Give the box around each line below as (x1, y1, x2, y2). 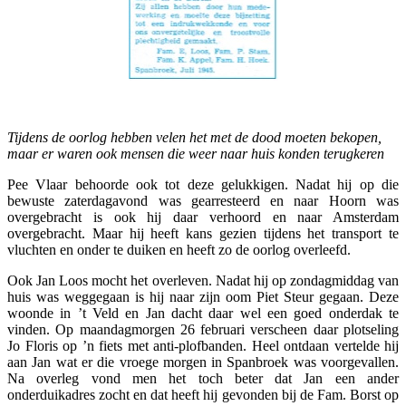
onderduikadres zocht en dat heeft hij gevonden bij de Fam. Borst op (7, 386, 399, 402)
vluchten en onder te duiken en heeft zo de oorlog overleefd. (7, 241, 351, 257)
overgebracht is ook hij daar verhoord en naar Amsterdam (7, 208, 399, 225)
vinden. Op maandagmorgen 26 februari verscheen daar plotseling (7, 321, 399, 337)
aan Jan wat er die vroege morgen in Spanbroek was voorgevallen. (7, 353, 399, 370)
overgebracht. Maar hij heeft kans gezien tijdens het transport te (7, 225, 399, 241)
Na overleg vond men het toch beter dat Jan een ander (7, 370, 399, 386)
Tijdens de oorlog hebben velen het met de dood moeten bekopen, (7, 129, 382, 145)
